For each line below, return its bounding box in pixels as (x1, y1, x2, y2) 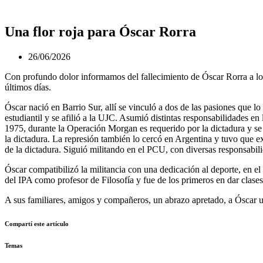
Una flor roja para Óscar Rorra (5, 23, 196, 39)
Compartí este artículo (5, 220, 69, 227)
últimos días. (5, 82, 51, 92)
